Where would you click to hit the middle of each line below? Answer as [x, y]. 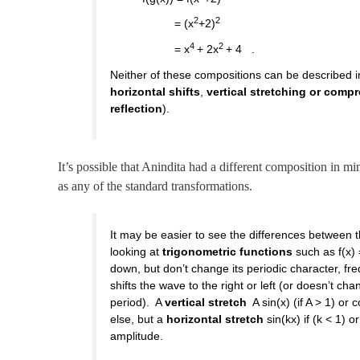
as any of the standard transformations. [155, 186]
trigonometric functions [228, 252]
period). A [138, 303]
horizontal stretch [215, 319]
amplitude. [137, 336]
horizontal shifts [155, 91]
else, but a [139, 319]
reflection [137, 108]
